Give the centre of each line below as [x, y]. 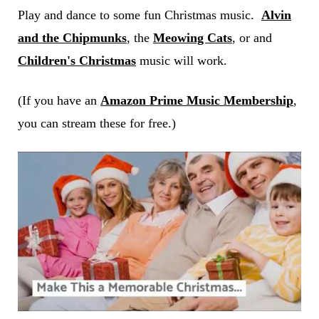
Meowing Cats [192, 37]
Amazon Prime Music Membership [197, 100]
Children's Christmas [77, 60]
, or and [252, 37]
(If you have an [59, 100]
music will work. [181, 60]
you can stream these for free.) [96, 123]
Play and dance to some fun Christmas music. [139, 15]
